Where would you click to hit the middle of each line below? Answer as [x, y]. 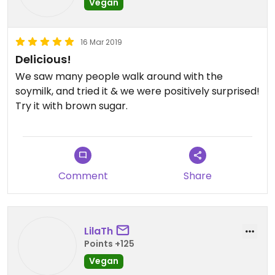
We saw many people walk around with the [119, 76]
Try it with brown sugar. [72, 106]
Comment [83, 176]
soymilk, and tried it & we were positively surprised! [137, 91]
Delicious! [43, 59]
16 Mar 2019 [101, 42]
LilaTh [99, 231]
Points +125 [109, 243]
